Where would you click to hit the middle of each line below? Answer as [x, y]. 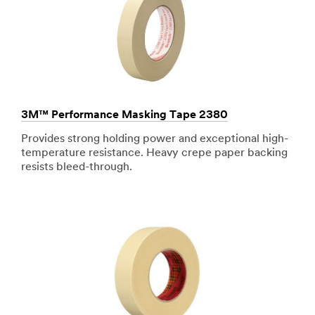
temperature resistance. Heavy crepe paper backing [154, 154]
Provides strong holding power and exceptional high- [155, 140]
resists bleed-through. [77, 168]
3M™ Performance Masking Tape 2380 [124, 116]
